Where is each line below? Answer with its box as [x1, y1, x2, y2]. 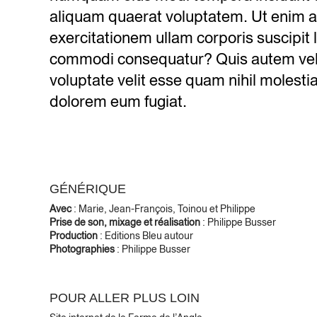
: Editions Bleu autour [98, 230, 193, 242]
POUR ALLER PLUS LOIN [50, 291, 200, 306]
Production [50, 230, 98, 242]
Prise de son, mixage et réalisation [50, 217, 200, 229]
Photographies [50, 243, 115, 255]
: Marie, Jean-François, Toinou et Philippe [71, 203, 255, 215]
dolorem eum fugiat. [50, 92, 187, 111]
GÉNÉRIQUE [50, 182, 126, 197]
